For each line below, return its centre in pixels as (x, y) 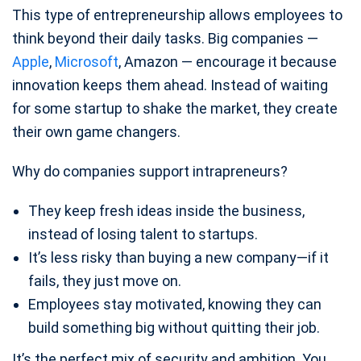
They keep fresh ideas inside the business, (166, 210)
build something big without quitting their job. (174, 327)
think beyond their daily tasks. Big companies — (165, 38)
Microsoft (87, 61)
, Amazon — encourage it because (228, 61)
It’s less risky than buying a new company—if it (178, 257)
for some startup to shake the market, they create (175, 108)
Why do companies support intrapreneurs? (150, 171)
